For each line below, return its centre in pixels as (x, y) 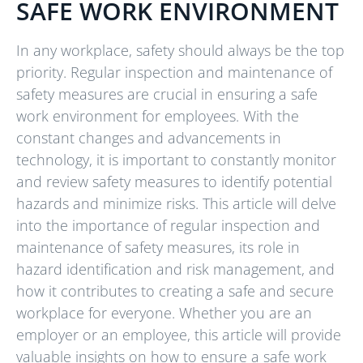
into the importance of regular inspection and (168, 226)
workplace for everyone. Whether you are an (164, 313)
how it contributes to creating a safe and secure (175, 291)
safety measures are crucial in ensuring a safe (167, 94)
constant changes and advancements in (149, 138)
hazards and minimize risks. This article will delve (176, 204)
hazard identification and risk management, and (175, 269)
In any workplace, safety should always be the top (180, 51)
